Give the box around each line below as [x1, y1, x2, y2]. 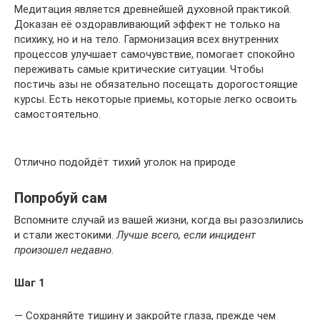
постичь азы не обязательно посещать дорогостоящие [14, 77, 298, 91]
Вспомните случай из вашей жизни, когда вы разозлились [14, 213, 304, 226]
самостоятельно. [14, 107, 101, 121]
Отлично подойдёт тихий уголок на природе [14, 155, 236, 169]
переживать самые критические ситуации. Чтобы [14, 62, 264, 76]
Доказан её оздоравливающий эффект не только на [14, 17, 280, 31]
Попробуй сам [14, 189, 107, 206]
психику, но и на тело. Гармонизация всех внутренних [14, 32, 279, 46]
